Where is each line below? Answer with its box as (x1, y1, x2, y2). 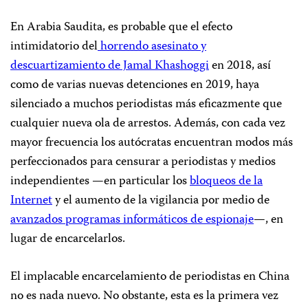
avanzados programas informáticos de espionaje (10, 209, 254, 230)
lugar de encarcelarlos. (10, 228, 125, 250)
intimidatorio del (10, 36, 98, 57)
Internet (10, 190, 52, 211)
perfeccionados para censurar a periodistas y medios (10, 151, 276, 173)
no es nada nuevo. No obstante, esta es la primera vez (10, 285, 278, 307)
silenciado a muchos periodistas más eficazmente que (10, 93, 282, 115)
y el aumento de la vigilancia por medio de (52, 190, 269, 211)
